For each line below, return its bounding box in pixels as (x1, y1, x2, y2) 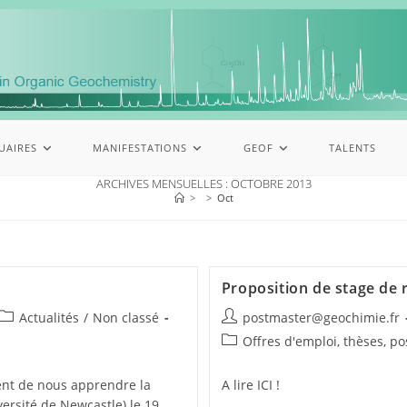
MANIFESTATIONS (93, 141, 188, 155)
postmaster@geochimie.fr (242, 309, 400, 327)
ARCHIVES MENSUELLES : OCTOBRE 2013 (95, 175, 312, 193)
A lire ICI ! (221, 376, 280, 394)
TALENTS (329, 141, 376, 155)
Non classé (92, 309, 159, 327)
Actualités (18, 309, 79, 327)
